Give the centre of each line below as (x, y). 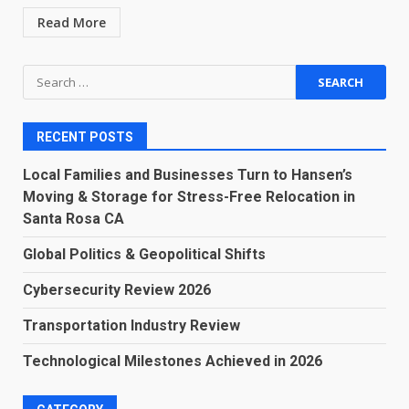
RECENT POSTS (85, 137)
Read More (72, 22)
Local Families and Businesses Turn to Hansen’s (188, 175)
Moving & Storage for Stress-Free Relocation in (189, 197)
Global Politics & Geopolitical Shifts (144, 254)
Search (47, 75)
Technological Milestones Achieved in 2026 (173, 361)
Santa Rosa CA (73, 219)
